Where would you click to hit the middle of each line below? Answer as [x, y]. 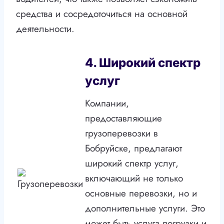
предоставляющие [123, 118]
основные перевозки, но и [141, 193]
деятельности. [45, 29]
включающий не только [134, 178]
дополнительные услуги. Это [145, 208]
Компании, [107, 103]
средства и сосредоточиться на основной [102, 14]
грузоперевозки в [121, 133]
